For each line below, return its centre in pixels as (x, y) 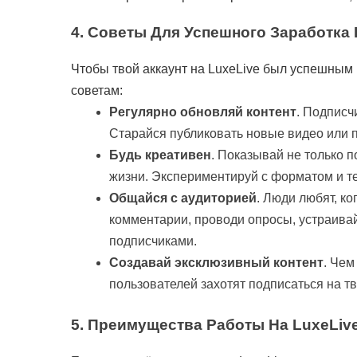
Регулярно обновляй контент (203, 112)
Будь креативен (160, 155)
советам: (97, 90)
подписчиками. (153, 241)
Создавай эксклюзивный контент (216, 262)
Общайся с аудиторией (183, 198)
